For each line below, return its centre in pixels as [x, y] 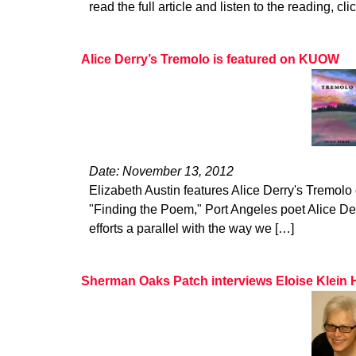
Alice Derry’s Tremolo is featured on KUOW [210, 60]
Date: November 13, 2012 [161, 172]
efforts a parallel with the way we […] [192, 229]
